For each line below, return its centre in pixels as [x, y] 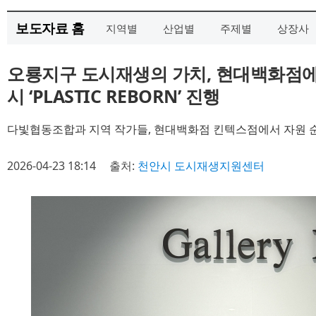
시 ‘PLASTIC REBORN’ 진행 [114, 96]
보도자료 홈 [50, 28]
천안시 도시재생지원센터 [201, 166]
